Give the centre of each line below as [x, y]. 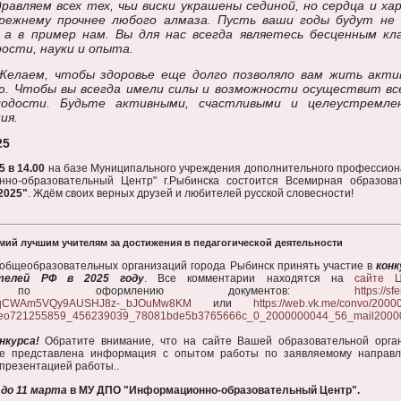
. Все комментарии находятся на [249, 278]
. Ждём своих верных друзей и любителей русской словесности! [191, 193]
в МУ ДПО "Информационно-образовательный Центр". [213, 390]
